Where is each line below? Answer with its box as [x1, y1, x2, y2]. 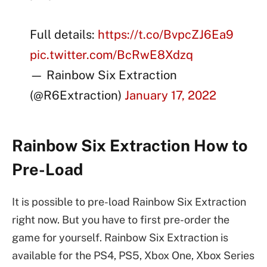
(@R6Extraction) [30, 88, 125, 103]
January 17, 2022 [125, 88, 217, 103]
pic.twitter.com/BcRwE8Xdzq [30, 48, 194, 63]
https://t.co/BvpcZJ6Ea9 [98, 27, 234, 42]
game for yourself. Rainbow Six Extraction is [12, 231, 228, 244]
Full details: [30, 27, 98, 42]
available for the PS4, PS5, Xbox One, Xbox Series [12, 249, 254, 262]
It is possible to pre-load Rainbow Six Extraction [12, 195, 246, 208]
